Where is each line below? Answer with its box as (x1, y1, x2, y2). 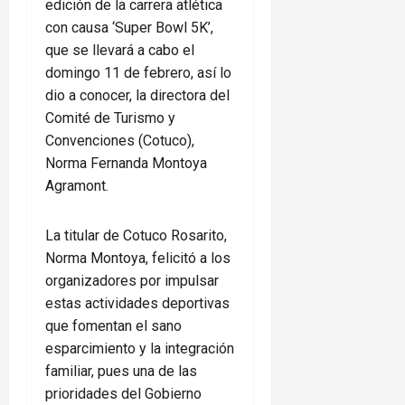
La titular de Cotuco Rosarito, (45, 226, 227, 244)
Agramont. (45, 176, 108, 194)
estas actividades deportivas (45, 294, 230, 312)
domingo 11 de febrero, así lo (45, 63, 231, 81)
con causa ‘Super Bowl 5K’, (45, 18, 213, 36)
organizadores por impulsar (45, 271, 219, 289)
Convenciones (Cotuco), (45, 131, 194, 149)
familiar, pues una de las (45, 362, 197, 380)
